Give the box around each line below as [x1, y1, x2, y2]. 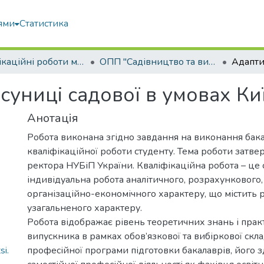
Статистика [19, 17, 69, 30]
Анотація [27, 110, 78, 126]
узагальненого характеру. [27, 202, 142, 214]
